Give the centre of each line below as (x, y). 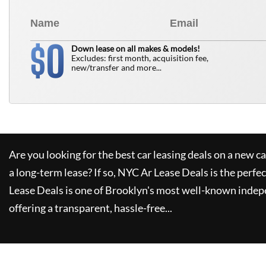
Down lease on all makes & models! (136, 48)
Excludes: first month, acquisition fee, (140, 58)
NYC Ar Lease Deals (163, 172)
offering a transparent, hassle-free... (91, 208)
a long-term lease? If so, (62, 172)
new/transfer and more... (116, 67)
